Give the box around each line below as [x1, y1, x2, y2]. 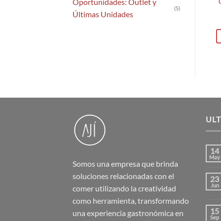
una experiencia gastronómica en [73, 208, 184, 218]
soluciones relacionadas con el [73, 171, 174, 181]
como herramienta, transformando [73, 196, 189, 206]
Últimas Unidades [73, 9, 133, 19]
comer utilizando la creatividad [73, 184, 176, 193]
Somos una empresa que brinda [73, 159, 178, 169]
